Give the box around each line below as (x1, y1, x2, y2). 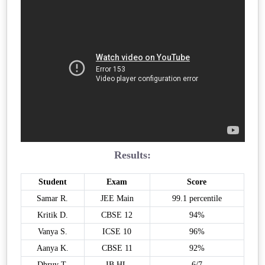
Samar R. (37, 193, 69, 203)
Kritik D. (37, 210, 68, 219)
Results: (114, 148, 151, 161)
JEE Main (100, 193, 134, 203)
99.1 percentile (172, 193, 222, 203)
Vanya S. (37, 227, 67, 236)
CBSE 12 (101, 210, 133, 219)
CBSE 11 (101, 243, 132, 253)
